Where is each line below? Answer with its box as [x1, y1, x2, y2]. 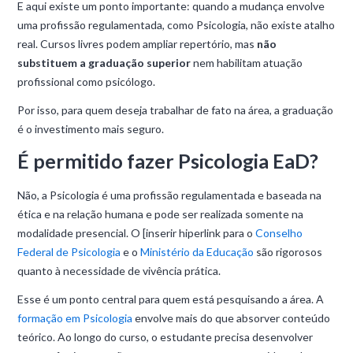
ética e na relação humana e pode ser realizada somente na [17, 207, 304, 221]
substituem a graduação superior [17, 56, 191, 69]
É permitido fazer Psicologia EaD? [17, 149, 319, 173]
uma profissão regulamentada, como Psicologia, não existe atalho [17, 18, 336, 32]
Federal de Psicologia [17, 245, 121, 258]
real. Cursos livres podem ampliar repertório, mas [17, 37, 258, 50]
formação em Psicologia [17, 311, 133, 325]
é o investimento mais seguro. [17, 122, 165, 136]
